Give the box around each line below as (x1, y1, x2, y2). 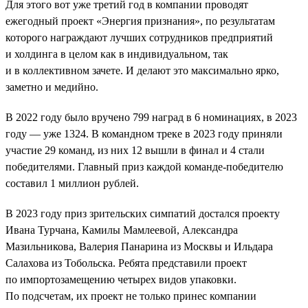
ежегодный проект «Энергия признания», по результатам (5, 14, 275, 27)
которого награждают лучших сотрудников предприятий (5, 31, 273, 43)
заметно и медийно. (5, 80, 98, 93)
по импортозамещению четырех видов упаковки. (5, 273, 236, 285)
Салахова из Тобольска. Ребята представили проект (5, 256, 247, 269)
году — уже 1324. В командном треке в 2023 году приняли (5, 127, 283, 140)
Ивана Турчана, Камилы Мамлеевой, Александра (5, 223, 238, 236)
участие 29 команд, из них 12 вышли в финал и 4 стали (5, 144, 265, 156)
